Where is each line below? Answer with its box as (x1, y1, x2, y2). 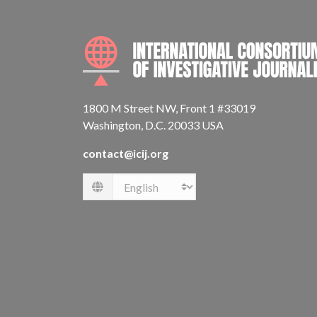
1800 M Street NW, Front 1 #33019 (83, 101, 255, 115)
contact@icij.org (83, 146, 168, 160)
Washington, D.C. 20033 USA (83, 118, 224, 132)
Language (91, 187, 138, 201)
